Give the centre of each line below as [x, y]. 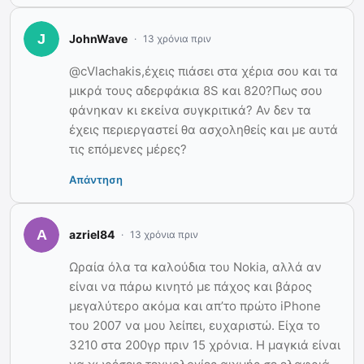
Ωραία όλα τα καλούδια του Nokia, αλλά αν [195, 266]
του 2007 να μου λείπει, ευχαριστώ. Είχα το [195, 325]
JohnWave [98, 39]
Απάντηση [96, 179]
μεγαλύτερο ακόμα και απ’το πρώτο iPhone [195, 305]
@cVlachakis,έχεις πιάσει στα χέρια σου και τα [204, 71]
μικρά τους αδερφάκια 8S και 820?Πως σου [196, 90]
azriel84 [92, 235]
